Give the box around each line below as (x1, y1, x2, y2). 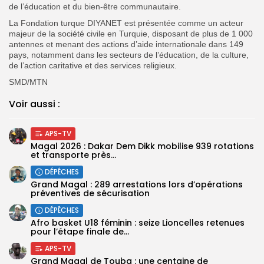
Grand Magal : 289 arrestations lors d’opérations (31, 178, 243, 190)
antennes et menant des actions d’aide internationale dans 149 (9, 39, 243, 49)
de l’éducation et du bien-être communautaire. (9, 1, 181, 11)
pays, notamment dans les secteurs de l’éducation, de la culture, (9, 49, 249, 60)
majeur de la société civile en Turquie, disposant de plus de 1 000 (9, 28, 253, 38)
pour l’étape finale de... (31, 225, 129, 237)
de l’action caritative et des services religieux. (9, 60, 177, 70)
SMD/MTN (9, 77, 48, 87)
